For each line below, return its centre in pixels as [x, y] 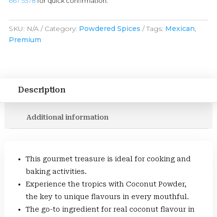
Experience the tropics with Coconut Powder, [106, 184]
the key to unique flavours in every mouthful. [107, 197]
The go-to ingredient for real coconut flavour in [110, 209]
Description [41, 90]
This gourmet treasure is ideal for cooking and [108, 159]
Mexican [180, 29]
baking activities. [56, 171]
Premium [25, 40]
